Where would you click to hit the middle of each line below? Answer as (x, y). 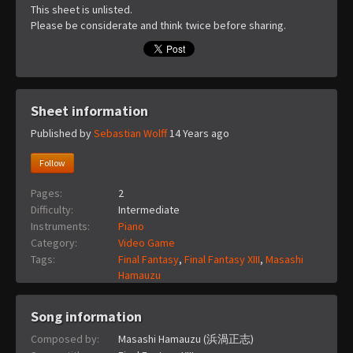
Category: (54, 242)
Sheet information (89, 110)
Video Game (147, 242)
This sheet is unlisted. (82, 9)
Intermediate (149, 209)
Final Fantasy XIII (222, 259)
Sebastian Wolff (130, 133)
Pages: (46, 193)
